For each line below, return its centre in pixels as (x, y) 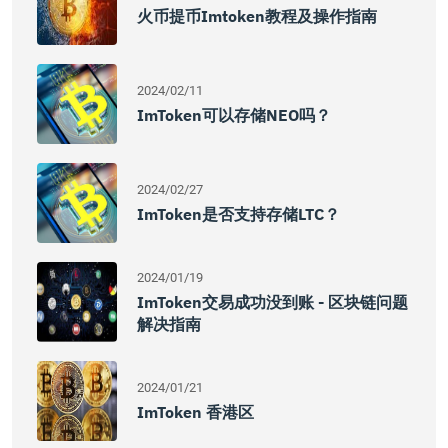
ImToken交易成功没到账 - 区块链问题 (272, 302)
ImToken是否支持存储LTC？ (238, 214)
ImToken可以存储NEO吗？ (234, 115)
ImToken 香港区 (195, 412)
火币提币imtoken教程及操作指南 (257, 16)
